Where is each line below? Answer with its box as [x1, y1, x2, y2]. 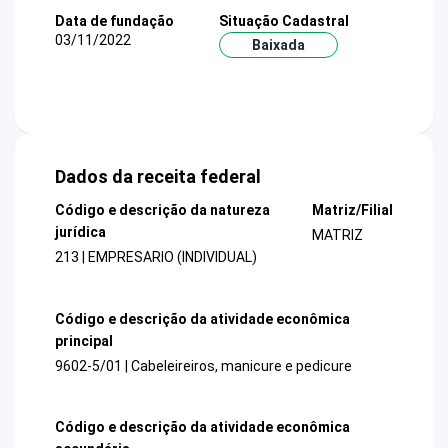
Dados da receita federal [55, 166, 261, 188]
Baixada [251, 36, 305, 53]
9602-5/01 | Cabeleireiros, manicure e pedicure [55, 357, 352, 374]
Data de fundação [55, 12, 174, 29]
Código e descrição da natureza [55, 202, 270, 219]
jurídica [55, 224, 106, 241]
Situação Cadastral [218, 12, 349, 29]
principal [55, 332, 113, 349]
